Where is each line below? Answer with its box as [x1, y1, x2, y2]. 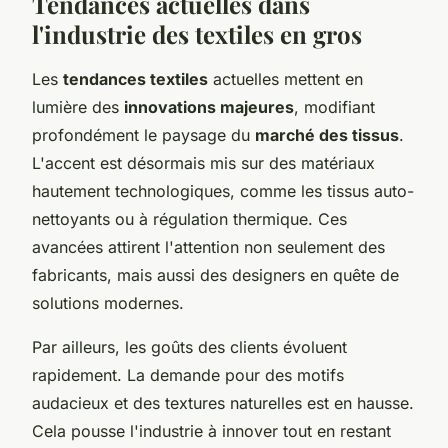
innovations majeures [124, 96, 294, 117]
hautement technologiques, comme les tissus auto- [32, 180, 414, 201]
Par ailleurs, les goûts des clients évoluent [32, 336, 347, 357]
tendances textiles [63, 68, 208, 89]
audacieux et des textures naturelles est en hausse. [32, 392, 414, 413]
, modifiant [294, 96, 375, 117]
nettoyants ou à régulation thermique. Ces [32, 208, 347, 229]
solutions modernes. [32, 292, 184, 313]
